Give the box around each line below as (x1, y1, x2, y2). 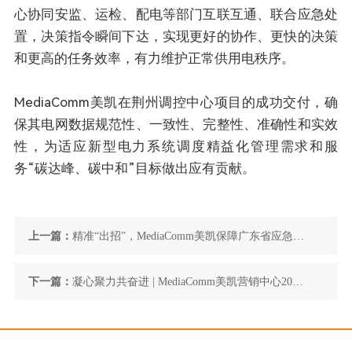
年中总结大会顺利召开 (72, 312, 182, 325)
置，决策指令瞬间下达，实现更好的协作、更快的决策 (14, 27, 338, 44)
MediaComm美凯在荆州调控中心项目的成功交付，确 (14, 93, 338, 110)
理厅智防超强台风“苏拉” (72, 266, 192, 280)
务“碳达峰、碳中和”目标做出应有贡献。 (14, 159, 255, 176)
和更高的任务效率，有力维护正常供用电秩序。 (14, 49, 295, 66)
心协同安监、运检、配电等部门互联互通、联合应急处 (14, 5, 338, 22)
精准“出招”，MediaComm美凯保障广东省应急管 (72, 229, 304, 242)
